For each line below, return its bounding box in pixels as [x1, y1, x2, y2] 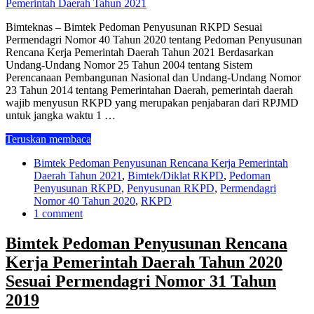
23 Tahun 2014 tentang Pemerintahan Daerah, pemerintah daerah [6, 83, 293, 96]
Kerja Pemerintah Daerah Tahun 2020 [6, 252, 282, 271]
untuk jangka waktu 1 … [6, 109, 116, 121]
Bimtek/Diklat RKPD [128, 169, 224, 182]
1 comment [34, 207, 83, 219]
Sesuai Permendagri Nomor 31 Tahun [6, 271, 276, 290]
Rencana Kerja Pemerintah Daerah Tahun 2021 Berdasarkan [6, 46, 273, 58]
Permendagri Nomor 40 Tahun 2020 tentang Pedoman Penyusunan [6, 33, 302, 46]
